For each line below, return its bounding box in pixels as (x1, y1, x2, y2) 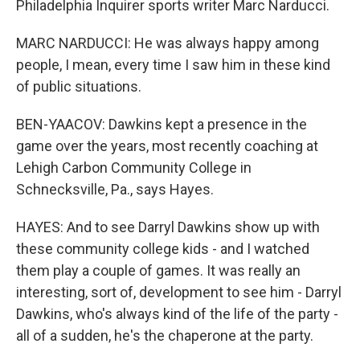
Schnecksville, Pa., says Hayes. (16, 181, 214, 198)
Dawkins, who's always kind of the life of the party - (16, 305, 338, 322)
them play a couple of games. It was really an (16, 262, 301, 279)
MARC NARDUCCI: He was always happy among (16, 35, 319, 51)
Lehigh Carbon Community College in (16, 159, 252, 176)
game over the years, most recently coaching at (16, 137, 318, 154)
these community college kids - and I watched (16, 240, 309, 257)
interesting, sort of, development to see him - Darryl (16, 284, 342, 301)
